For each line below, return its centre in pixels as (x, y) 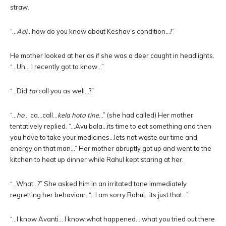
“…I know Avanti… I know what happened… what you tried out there (112, 219)
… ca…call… (41, 115)
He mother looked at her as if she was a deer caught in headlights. (112, 55)
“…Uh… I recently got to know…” (57, 67)
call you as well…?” (65, 91)
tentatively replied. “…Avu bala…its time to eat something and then (111, 126)
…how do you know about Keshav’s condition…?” (101, 31)
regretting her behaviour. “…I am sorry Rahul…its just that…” (99, 195)
